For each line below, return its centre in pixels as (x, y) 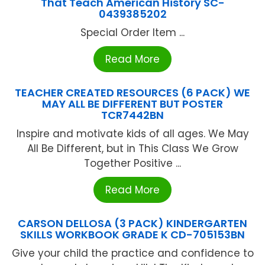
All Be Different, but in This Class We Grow (132, 148)
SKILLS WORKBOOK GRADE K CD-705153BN (132, 234)
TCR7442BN (132, 115)
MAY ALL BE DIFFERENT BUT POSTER (132, 104)
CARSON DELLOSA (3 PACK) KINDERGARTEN (132, 223)
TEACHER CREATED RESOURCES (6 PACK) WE (132, 92)
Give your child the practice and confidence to (132, 253)
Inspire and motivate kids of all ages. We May (132, 133)
